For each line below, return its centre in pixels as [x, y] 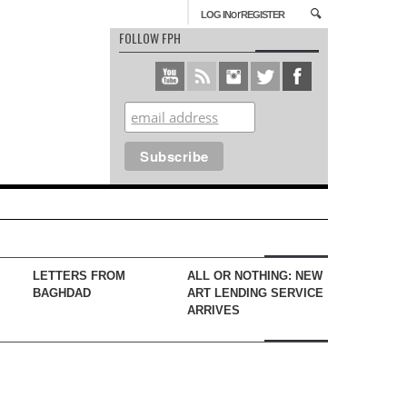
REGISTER [263, 15]
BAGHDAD [62, 293]
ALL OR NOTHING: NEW [255, 276]
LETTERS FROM [79, 276]
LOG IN [216, 15]
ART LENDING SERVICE [255, 293]
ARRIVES [213, 310]
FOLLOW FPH [150, 38]
